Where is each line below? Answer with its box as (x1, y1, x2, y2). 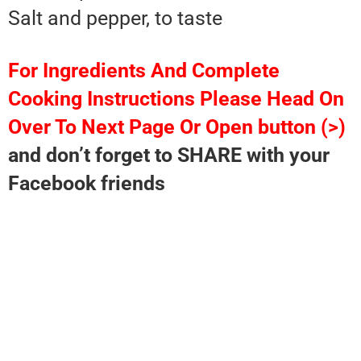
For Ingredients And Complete (8, 59, 280, 83)
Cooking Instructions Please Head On (8, 87, 344, 111)
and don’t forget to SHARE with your (8, 143, 330, 168)
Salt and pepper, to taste (8, 6, 222, 31)
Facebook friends (8, 172, 165, 196)
